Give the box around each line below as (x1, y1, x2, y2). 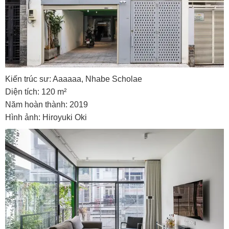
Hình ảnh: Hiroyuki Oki (5, 113, 87, 122)
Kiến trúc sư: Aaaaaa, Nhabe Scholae (5, 75, 142, 84)
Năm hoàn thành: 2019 (5, 100, 88, 109)
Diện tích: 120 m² (5, 87, 66, 97)
